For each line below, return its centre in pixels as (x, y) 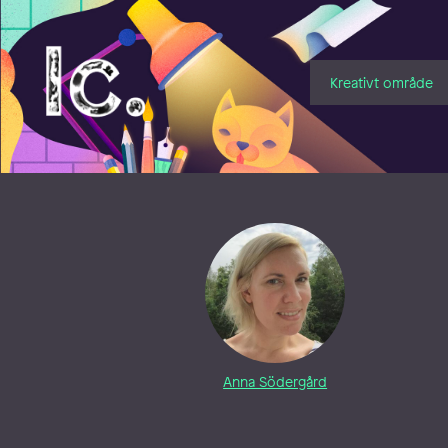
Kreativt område (381, 82)
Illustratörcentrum (119, 54)
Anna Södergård (275, 382)
